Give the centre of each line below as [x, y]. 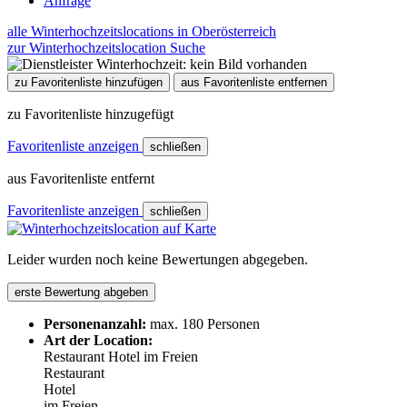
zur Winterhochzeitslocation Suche [106, 47]
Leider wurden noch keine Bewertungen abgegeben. [158, 259]
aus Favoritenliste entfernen [254, 82]
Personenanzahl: [95, 323]
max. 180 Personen [205, 323]
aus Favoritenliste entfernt [81, 178]
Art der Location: [98, 340]
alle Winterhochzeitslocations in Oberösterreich [142, 31]
